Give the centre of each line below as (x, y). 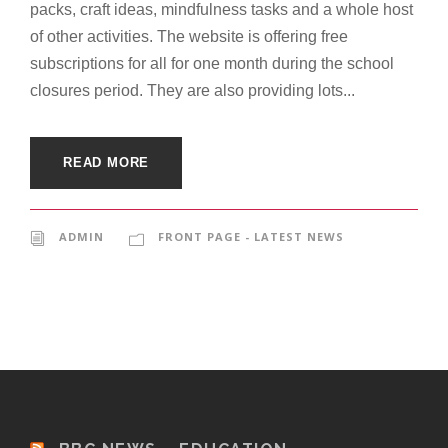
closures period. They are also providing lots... (192, 91)
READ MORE (106, 163)
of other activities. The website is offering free (189, 37)
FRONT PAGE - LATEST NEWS (251, 237)
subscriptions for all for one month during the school (212, 64)
